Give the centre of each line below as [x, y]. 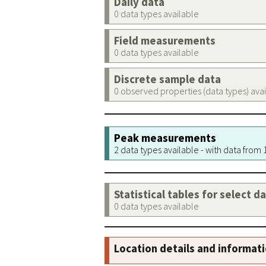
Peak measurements [165, 138]
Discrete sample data [167, 79]
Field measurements [165, 41]
